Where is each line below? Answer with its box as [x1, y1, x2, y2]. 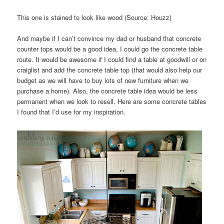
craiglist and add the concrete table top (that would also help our [17, 65, 202, 75]
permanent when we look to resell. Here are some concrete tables [17, 96, 207, 106]
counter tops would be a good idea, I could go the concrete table [17, 44, 203, 54]
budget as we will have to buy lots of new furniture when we [17, 75, 189, 85]
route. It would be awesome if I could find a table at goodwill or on [17, 54, 207, 64]
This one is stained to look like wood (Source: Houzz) [17, 12, 172, 22]
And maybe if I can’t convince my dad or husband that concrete [17, 33, 201, 43]
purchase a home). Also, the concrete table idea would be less [17, 86, 198, 96]
